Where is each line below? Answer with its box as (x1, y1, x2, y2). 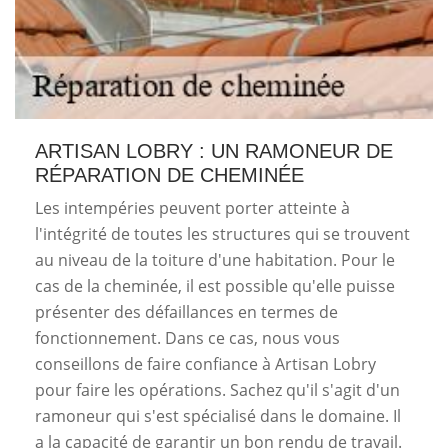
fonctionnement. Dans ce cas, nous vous (35, 326, 340, 349)
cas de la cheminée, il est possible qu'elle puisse (35, 274, 395, 297)
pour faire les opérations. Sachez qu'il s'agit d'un (35, 378, 400, 401)
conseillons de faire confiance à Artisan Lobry (35, 352, 376, 375)
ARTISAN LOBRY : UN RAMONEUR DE (35, 139, 393, 162)
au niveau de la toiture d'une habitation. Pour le (35, 248, 395, 271)
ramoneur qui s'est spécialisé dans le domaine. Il (35, 404, 401, 427)
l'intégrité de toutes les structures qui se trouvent (35, 222, 410, 245)
